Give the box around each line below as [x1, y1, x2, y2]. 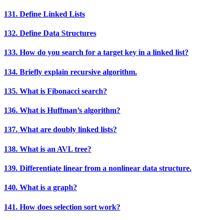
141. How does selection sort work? [4, 202, 120, 211]
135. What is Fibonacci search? [4, 86, 107, 95]
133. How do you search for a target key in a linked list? [4, 48, 189, 57]
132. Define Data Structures [4, 29, 96, 38]
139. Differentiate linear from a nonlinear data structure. [4, 164, 192, 172]
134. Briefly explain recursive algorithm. [4, 67, 137, 76]
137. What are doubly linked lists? [4, 125, 117, 134]
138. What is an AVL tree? [4, 144, 91, 153]
